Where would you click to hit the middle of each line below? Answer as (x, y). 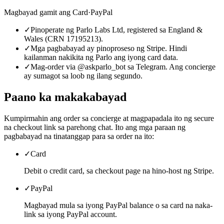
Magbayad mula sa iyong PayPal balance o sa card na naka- (118, 205)
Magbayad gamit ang (37, 12)
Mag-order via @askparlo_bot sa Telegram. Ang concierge (123, 66)
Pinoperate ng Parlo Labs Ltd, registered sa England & (116, 29)
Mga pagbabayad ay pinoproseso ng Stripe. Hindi (109, 48)
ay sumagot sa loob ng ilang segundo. (83, 75)
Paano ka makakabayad (65, 97)
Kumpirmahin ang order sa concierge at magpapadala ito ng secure (109, 118)
